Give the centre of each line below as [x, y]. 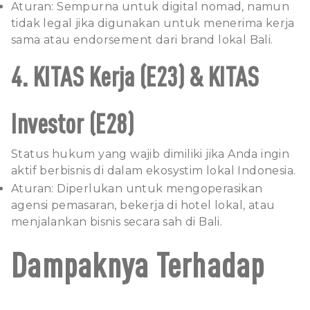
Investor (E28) [72, 122]
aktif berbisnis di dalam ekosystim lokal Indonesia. [154, 170]
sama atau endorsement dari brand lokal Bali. [142, 39]
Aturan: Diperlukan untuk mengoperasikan [137, 188]
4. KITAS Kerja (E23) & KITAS [135, 75]
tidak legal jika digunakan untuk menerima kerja [153, 23]
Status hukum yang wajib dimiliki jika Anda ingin [151, 154]
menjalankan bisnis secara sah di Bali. [117, 221]
